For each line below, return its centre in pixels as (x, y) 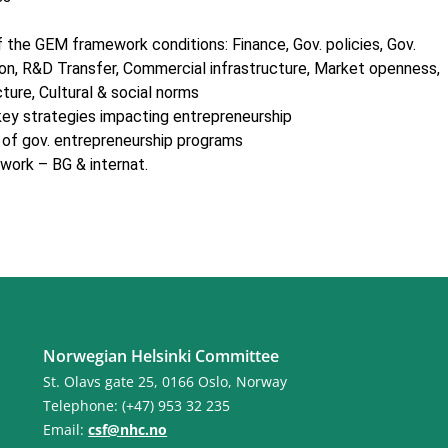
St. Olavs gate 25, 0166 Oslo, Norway (165, 382)
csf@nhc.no (128, 430)
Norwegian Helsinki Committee (161, 356)
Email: (66, 430)
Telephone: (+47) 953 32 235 (137, 406)
